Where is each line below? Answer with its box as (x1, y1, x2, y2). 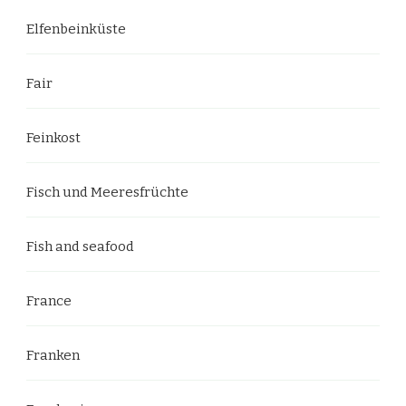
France (26, 292, 72, 309)
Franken (26, 346, 80, 363)
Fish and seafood (26, 237, 134, 255)
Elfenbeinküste (26, 20, 126, 37)
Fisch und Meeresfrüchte (26, 183, 188, 200)
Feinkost (26, 129, 81, 146)
